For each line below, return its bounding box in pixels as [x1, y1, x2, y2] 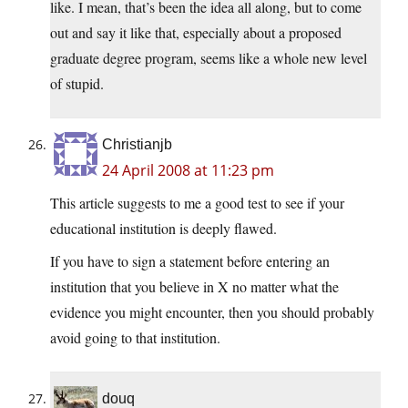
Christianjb [102, 137, 172, 153]
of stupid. [50, 74, 104, 94]
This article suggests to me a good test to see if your [50, 193, 344, 213]
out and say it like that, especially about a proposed [50, 23, 342, 43]
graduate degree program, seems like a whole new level [50, 48, 367, 68]
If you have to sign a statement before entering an [50, 251, 330, 271]
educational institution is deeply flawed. [50, 219, 277, 239]
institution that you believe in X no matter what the [50, 277, 339, 297]
